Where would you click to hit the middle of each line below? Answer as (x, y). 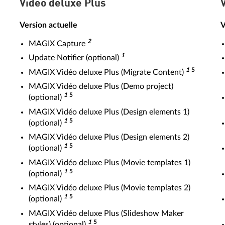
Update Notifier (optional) (75, 58)
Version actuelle (48, 25)
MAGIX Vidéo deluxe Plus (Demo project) (101, 86)
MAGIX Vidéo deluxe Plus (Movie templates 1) (109, 162)
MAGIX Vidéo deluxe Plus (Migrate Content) (107, 72)
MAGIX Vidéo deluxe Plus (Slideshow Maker (106, 213)
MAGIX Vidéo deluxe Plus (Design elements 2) (109, 137)
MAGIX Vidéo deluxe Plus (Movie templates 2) (109, 188)
